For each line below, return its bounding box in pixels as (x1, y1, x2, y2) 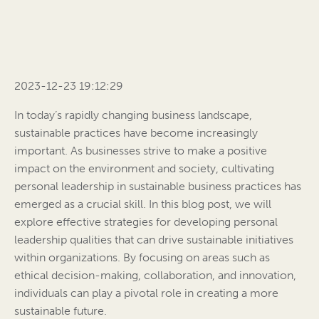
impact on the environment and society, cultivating (14, 162, 274, 176)
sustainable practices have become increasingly (14, 126, 258, 140)
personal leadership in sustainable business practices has (14, 179, 301, 194)
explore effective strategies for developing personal (14, 215, 278, 229)
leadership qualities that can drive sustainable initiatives (14, 233, 293, 247)
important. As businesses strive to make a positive (14, 144, 267, 158)
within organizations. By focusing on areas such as (14, 251, 270, 265)
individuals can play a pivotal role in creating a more (14, 286, 278, 300)
